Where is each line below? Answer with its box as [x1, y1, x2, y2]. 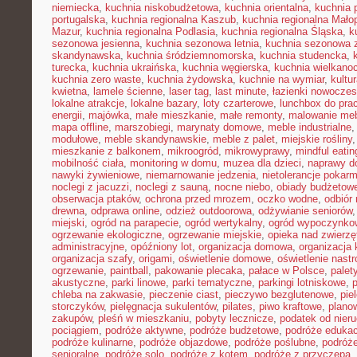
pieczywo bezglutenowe [225, 288, 334, 300]
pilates [222, 300, 253, 312]
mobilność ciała [52, 157, 124, 169]
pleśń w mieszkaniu [98, 312, 189, 324]
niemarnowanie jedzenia [146, 169, 256, 181]
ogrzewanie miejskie [168, 229, 261, 241]
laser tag [169, 85, 209, 97]
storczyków [52, 300, 104, 312]
